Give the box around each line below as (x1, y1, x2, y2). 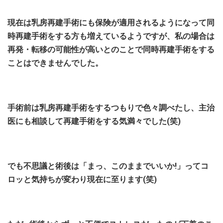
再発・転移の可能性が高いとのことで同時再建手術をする (7, 45, 215, 54)
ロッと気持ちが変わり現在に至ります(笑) (7, 175, 157, 184)
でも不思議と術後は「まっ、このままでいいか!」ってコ (7, 161, 209, 171)
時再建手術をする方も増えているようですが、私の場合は (7, 31, 215, 41)
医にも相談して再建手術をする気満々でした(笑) (7, 116, 181, 126)
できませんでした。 (31, 58, 103, 68)
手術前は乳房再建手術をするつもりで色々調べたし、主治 (7, 103, 215, 112)
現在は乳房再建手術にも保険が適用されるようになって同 (7, 18, 215, 27)
